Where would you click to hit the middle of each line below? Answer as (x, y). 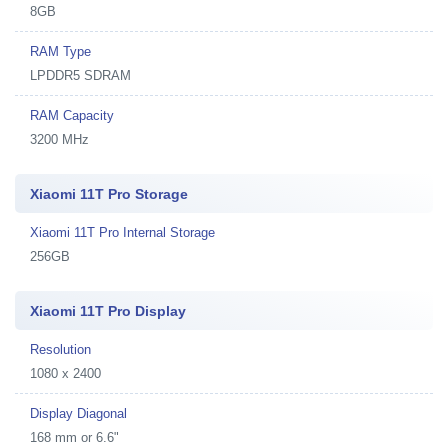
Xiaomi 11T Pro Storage (109, 193)
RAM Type (60, 51)
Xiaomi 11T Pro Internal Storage (122, 232)
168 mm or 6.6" (74, 437)
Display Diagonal (78, 413)
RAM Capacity (72, 115)
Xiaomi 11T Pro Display (108, 310)
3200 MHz (59, 139)
